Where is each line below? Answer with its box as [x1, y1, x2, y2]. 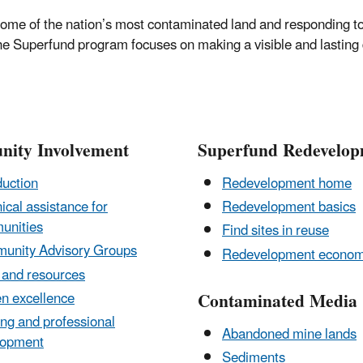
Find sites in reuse [222, 216, 329, 246]
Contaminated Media [198, 283, 357, 320]
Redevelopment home [222, 169, 352, 199]
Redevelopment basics [222, 193, 356, 223]
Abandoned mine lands [222, 319, 357, 349]
